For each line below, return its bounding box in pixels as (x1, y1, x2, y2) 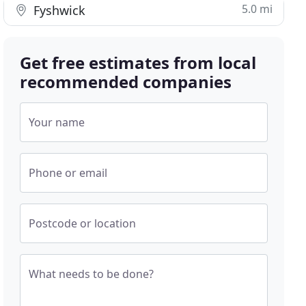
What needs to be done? (29, 266, 154, 281)
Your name (29, 115, 85, 130)
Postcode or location (29, 216, 137, 231)
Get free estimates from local (20, 51, 257, 74)
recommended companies (20, 70, 232, 93)
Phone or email (29, 165, 108, 180)
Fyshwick (30, 2, 86, 18)
